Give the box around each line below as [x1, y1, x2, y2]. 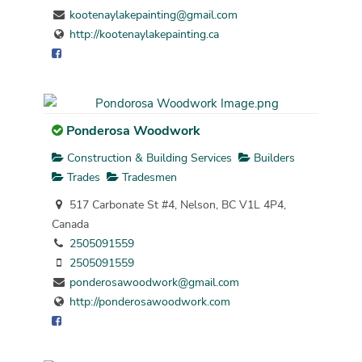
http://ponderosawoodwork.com [69, 293, 230, 309]
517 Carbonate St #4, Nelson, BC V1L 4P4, [65, 196, 286, 213]
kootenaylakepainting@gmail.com [69, 7, 238, 23]
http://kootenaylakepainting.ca [69, 27, 219, 43]
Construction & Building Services [63, 149, 232, 166]
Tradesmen [118, 169, 177, 185]
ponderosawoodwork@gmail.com [69, 274, 239, 290]
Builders [250, 149, 295, 166]
